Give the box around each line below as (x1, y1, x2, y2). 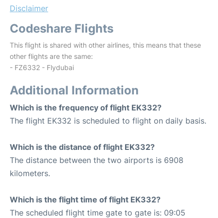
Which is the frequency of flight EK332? (10, 103, 162, 112)
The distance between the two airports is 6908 (10, 155, 183, 165)
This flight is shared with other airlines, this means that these (10, 41, 201, 49)
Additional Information (10, 83, 139, 97)
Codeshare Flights (10, 21, 113, 36)
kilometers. (10, 168, 50, 178)
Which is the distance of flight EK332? (10, 142, 155, 152)
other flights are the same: (10, 52, 93, 60)
